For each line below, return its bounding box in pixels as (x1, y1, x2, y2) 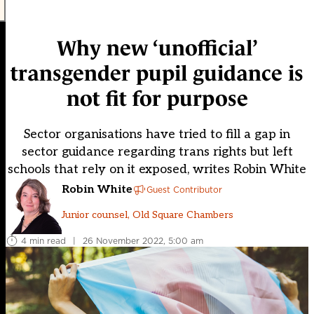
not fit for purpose (66, 87, 248, 111)
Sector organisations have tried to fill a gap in (24, 127, 290, 142)
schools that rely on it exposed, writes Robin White (8, 162, 306, 177)
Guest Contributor (146, 183, 222, 196)
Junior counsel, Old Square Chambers (62, 208, 233, 221)
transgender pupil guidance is (11, 62, 303, 86)
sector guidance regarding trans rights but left (21, 144, 293, 160)
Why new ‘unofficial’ (56, 36, 258, 60)
